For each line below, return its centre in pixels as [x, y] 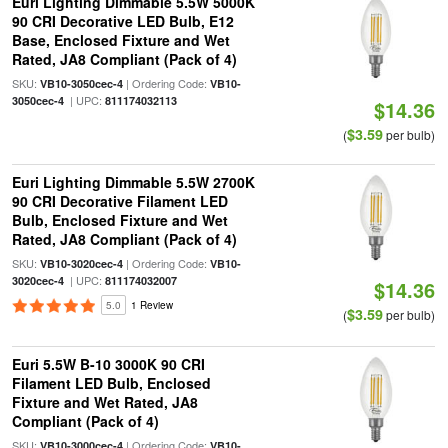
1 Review [151, 305]
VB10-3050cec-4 [81, 83]
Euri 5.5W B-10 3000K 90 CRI [108, 364]
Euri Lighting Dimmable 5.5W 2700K [133, 182]
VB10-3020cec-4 [81, 263]
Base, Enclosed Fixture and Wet [120, 40]
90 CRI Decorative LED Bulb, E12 [122, 21]
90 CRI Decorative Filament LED [119, 201]
